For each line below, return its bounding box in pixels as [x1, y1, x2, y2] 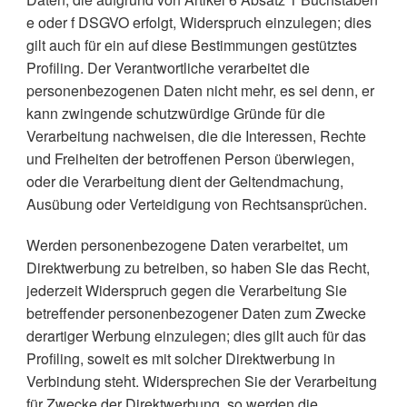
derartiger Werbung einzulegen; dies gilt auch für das [25, 325, 366, 346]
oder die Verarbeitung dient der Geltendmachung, [25, 171, 343, 192]
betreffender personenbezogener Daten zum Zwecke [25, 303, 366, 323]
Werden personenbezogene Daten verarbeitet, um [25, 234, 348, 255]
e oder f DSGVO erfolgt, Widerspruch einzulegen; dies [25, 12, 372, 33]
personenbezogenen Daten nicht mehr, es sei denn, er [25, 80, 374, 101]
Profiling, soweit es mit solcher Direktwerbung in [25, 348, 335, 369]
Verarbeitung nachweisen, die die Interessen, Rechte [25, 125, 366, 146]
